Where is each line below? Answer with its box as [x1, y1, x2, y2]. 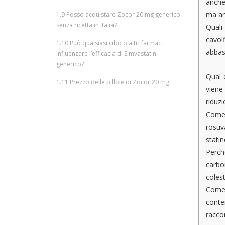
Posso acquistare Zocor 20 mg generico [65, 10, 180, 19]
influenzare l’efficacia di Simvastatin [56, 49, 156, 58]
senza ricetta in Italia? [56, 21, 117, 29]
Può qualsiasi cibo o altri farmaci [68, 39, 163, 47]
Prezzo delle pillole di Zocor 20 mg [68, 78, 169, 86]
